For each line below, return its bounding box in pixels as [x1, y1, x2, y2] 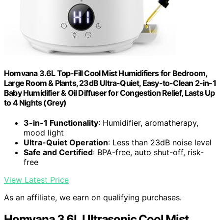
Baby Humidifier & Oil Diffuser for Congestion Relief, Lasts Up [4, 87, 215, 98]
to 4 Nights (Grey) [4, 97, 67, 108]
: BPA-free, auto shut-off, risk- [93, 147, 204, 157]
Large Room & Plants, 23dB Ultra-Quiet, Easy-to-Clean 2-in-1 [4, 78, 216, 88]
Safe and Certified [24, 147, 93, 157]
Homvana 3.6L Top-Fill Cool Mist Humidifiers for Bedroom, [4, 68, 207, 78]
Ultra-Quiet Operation [24, 137, 108, 147]
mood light [24, 127, 64, 137]
